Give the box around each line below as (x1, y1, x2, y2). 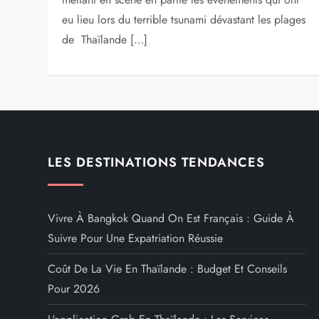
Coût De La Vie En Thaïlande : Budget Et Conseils (48, 261, 288, 278)
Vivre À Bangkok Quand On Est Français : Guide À (48, 210, 295, 227)
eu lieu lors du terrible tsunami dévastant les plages (62, 11, 306, 28)
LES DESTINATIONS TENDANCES (48, 153, 265, 172)
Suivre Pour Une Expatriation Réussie (48, 230, 224, 247)
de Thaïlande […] (62, 31, 148, 48)
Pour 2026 (48, 281, 100, 298)
